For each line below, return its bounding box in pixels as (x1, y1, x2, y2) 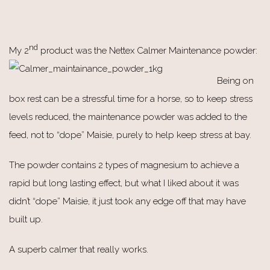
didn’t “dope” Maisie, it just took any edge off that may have (9, 195, 246, 207)
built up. (9, 213, 43, 225)
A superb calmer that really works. (9, 243, 148, 255)
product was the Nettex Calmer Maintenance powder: (38, 45, 260, 56)
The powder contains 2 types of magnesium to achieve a (9, 159, 239, 171)
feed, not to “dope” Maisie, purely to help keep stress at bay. (9, 129, 251, 140)
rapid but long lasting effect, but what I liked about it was (9, 177, 239, 189)
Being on (217, 75, 254, 86)
